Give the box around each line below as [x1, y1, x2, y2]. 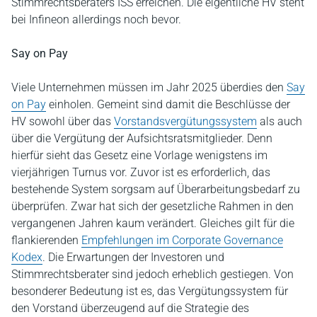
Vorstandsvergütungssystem [114, 114, 257, 128]
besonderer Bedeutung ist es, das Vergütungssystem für [11, 284, 288, 298]
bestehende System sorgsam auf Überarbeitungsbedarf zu [11, 182, 300, 196]
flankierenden [11, 233, 81, 247]
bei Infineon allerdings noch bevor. [11, 12, 181, 26]
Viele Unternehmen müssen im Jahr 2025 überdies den [11, 80, 287, 94]
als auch [257, 114, 302, 128]
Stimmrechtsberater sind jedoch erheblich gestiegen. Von [11, 267, 294, 281]
